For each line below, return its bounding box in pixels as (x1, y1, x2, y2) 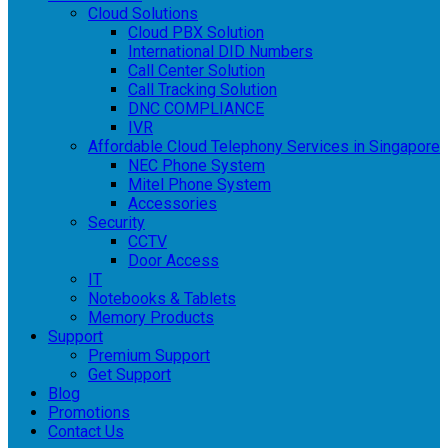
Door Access (128, 251, 219, 270)
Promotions (48, 403, 130, 422)
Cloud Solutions (88, 4, 198, 23)
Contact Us (48, 422, 124, 441)
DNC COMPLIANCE (128, 99, 264, 118)
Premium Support (88, 346, 210, 365)
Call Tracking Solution (128, 80, 277, 99)
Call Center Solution (128, 61, 265, 80)
